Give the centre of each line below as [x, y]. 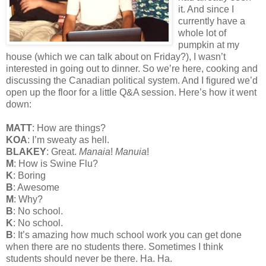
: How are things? [69, 128]
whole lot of [202, 33]
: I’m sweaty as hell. [68, 140]
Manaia [95, 151]
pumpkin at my [209, 45]
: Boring [29, 175]
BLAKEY [26, 151]
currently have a [212, 21]
